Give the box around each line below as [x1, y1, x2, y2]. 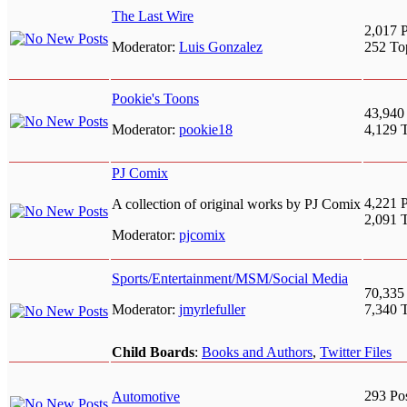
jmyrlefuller [179, 302, 245, 318]
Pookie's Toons [112, 91, 199, 107]
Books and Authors [202, 344, 313, 361]
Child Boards [112, 344, 194, 361]
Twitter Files [320, 344, 392, 361]
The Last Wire [112, 8, 194, 25]
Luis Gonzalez [179, 39, 263, 55]
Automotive [112, 389, 180, 405]
